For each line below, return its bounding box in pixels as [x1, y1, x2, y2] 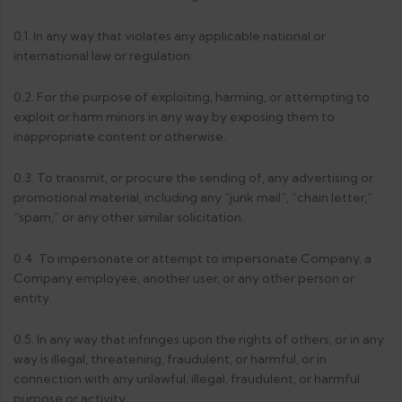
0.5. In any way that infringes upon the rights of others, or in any [13, 331, 384, 347]
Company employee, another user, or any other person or [13, 270, 354, 286]
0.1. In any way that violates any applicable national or [13, 28, 326, 44]
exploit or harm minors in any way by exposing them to [13, 109, 335, 125]
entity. [13, 290, 52, 306]
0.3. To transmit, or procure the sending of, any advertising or [13, 170, 373, 186]
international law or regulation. [13, 48, 193, 64]
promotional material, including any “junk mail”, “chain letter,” [13, 189, 372, 205]
